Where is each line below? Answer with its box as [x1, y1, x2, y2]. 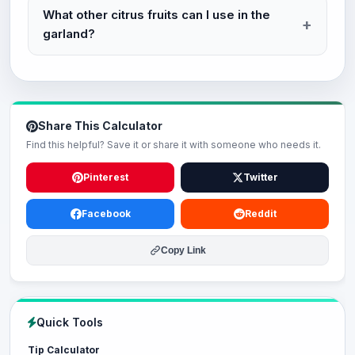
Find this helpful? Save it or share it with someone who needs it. [26, 139, 321, 151]
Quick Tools [36, 315, 103, 329]
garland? [43, 26, 95, 41]
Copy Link [160, 245, 206, 256]
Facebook [81, 208, 131, 219]
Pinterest [83, 171, 128, 183]
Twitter [242, 171, 278, 183]
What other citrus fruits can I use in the [43, 7, 270, 22]
